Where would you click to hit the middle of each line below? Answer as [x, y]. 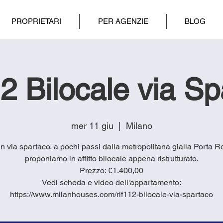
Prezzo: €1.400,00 [111, 170]
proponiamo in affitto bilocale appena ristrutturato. [111, 158]
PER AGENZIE [123, 21]
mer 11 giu [92, 125]
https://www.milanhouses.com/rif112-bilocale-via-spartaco [111, 194]
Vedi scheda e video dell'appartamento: [111, 182]
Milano [139, 125]
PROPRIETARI [36, 21]
